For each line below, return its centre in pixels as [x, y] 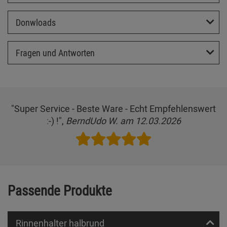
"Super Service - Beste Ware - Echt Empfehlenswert [113, 109]
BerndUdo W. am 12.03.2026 [123, 121]
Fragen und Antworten [55, 53]
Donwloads [36, 22]
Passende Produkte [60, 191]
